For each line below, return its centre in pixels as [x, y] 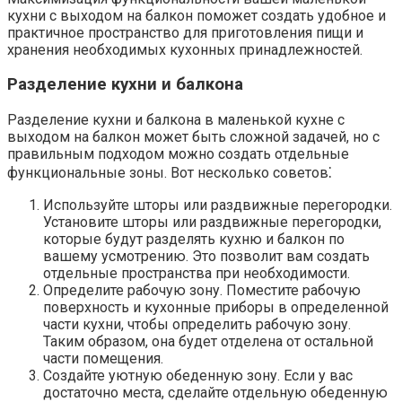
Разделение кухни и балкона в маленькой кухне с [176, 120]
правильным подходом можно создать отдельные [178, 154]
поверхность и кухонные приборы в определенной [216, 307]
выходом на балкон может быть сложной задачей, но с [193, 137]
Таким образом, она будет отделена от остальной [208, 341]
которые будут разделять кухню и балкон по [194, 239]
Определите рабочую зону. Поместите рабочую [202, 290]
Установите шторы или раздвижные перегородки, [212, 222]
